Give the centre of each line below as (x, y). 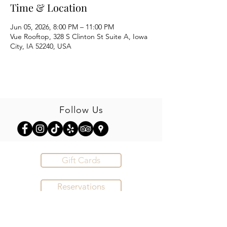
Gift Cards (81, 160)
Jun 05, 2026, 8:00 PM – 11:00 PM (62, 27)
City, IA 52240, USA (41, 46)
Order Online (81, 213)
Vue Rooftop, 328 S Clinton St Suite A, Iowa (79, 36)
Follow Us (81, 110)
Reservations (81, 186)
